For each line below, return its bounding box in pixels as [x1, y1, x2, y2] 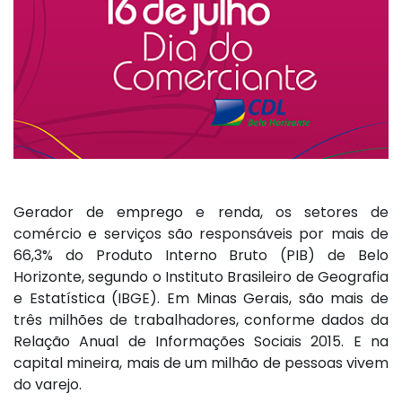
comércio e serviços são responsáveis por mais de [13, 223, 389, 245]
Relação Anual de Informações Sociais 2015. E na [13, 331, 389, 353]
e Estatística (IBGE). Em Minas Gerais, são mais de [13, 288, 389, 310]
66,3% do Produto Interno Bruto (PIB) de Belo [13, 245, 389, 267]
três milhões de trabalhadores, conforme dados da [13, 310, 389, 331]
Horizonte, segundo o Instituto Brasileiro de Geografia [13, 267, 389, 288]
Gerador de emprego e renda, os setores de [13, 202, 389, 223]
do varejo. [13, 374, 82, 396]
